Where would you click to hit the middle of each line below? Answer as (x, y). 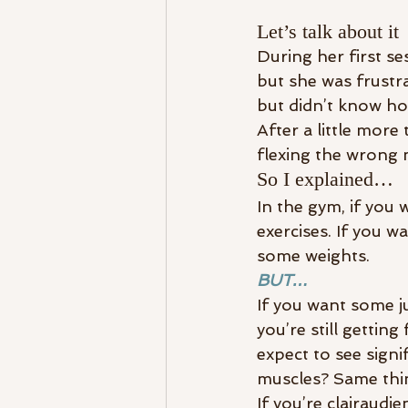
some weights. (313, 256)
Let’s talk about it (328, 32)
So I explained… (325, 179)
